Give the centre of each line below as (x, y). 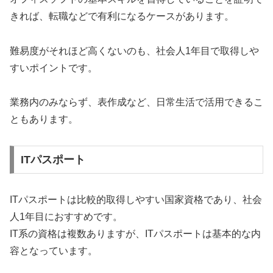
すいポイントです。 (54, 68)
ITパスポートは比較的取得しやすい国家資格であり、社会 (136, 200)
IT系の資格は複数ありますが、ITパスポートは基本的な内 (135, 234)
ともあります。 (44, 119)
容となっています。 (54, 251)
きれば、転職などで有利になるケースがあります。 (122, 16)
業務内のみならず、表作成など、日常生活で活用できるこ (136, 102)
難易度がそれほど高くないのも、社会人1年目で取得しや (134, 51)
